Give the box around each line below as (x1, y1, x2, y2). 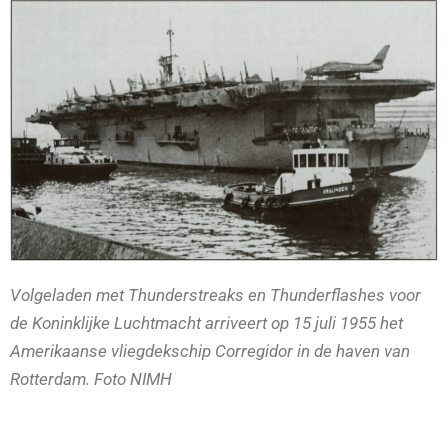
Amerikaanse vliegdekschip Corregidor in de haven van (10, 340, 410, 361)
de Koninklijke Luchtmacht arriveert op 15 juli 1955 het (10, 312, 403, 333)
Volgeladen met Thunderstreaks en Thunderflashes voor (10, 284, 421, 305)
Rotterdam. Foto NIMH (10, 368, 172, 389)
